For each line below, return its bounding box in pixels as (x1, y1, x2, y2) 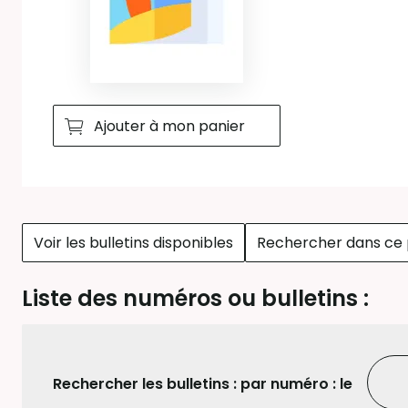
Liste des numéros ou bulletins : (22, 283, 369, 313)
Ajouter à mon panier (94, 115, 245, 137)
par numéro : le (240, 373, 352, 394)
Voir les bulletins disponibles (34, 232, 233, 253)
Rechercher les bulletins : (53, 373, 240, 394)
